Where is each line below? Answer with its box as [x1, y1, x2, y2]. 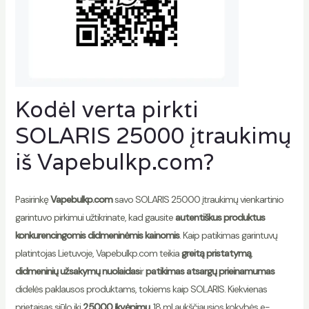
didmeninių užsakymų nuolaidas [14, 265, 139, 278]
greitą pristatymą [181, 247, 251, 260]
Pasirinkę [14, 193, 50, 206]
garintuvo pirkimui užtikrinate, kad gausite [14, 211, 175, 224]
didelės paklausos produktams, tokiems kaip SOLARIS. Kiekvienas [14, 283, 267, 296]
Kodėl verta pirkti [14, 94, 199, 123]
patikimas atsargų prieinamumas [145, 265, 275, 278]
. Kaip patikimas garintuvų [179, 229, 277, 242]
